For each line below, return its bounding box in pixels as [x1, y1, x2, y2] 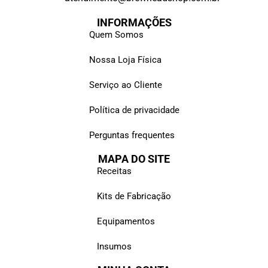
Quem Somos [89, 29, 144, 40]
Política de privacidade [89, 104, 179, 115]
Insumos [97, 240, 132, 252]
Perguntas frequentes [89, 129, 175, 141]
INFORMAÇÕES [96, 16, 172, 29]
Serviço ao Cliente [89, 79, 162, 90]
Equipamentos [97, 215, 155, 227]
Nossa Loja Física [89, 54, 162, 65]
